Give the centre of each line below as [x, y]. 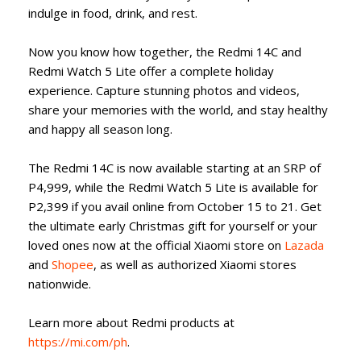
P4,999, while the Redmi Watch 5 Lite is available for [173, 187]
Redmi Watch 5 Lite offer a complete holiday [151, 71]
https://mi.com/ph [78, 341]
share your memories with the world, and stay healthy [178, 109]
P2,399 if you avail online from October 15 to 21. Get [175, 206]
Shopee [73, 264]
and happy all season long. [100, 129]
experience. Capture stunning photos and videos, [164, 90]
